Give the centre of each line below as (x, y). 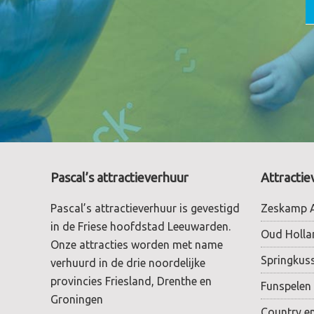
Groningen (77, 300)
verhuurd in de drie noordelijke (128, 263)
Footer (79, 183)
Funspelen (286, 286)
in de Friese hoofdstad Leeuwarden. (141, 227)
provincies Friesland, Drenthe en (131, 281)
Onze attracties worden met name (137, 245)
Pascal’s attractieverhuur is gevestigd (145, 209)
